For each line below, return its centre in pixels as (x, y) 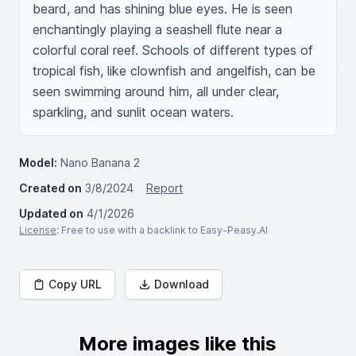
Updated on (51, 213)
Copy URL (75, 284)
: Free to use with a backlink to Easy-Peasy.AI (162, 230)
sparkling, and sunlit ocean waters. (133, 112)
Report (164, 188)
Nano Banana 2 (100, 163)
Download (182, 284)
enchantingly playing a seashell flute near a (157, 29)
